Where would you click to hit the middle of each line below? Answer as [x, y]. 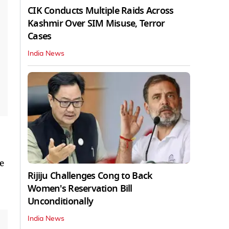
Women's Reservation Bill [80, 188]
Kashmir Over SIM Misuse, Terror [96, 23]
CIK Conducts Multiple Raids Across [101, 10]
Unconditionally [61, 201]
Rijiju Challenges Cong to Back [90, 176]
